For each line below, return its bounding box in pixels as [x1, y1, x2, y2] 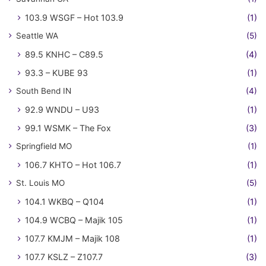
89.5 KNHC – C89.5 [25, 49, 103, 59]
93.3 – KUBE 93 [25, 68, 88, 78]
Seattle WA [16, 31, 58, 40]
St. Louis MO [16, 178, 65, 188]
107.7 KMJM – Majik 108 [25, 233, 120, 243]
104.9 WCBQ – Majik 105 [25, 215, 123, 225]
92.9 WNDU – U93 [25, 104, 99, 115]
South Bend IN [16, 86, 71, 96]
